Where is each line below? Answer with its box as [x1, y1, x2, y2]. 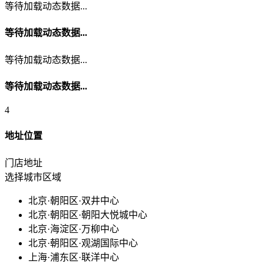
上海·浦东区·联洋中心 [28, 252, 119, 262]
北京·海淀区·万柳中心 [28, 223, 119, 234]
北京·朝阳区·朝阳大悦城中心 [28, 209, 147, 220]
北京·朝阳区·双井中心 [28, 195, 119, 206]
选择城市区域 [5, 171, 61, 182]
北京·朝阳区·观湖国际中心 [28, 237, 138, 248]
